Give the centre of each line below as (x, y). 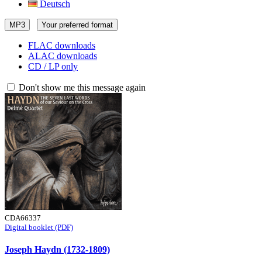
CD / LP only (53, 66)
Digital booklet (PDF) (39, 227)
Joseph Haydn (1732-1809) (57, 250)
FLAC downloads (62, 45)
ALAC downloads (63, 56)
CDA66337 (23, 218)
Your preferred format (77, 25)
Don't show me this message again (81, 87)
